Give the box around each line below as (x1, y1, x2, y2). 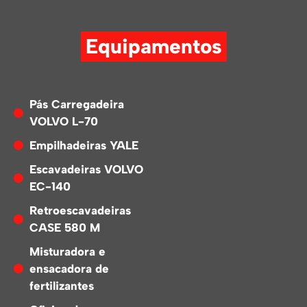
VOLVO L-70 (29, 114, 98, 128)
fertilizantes (29, 278, 94, 293)
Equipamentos (85, 33, 222, 59)
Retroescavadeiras (29, 203, 131, 217)
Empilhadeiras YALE (29, 138, 138, 152)
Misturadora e (29, 244, 106, 258)
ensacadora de (29, 261, 109, 275)
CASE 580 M (29, 220, 100, 234)
